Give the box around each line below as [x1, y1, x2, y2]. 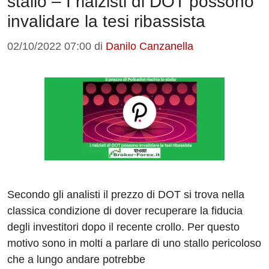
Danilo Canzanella [106, 40, 193, 53]
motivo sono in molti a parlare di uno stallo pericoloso [7, 237, 261, 250]
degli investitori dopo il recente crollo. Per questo [7, 221, 240, 234]
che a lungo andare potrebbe [7, 253, 145, 266]
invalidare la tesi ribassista [7, 12, 205, 31]
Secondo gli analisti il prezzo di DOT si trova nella [7, 189, 244, 201]
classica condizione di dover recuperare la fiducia [7, 205, 243, 217]
